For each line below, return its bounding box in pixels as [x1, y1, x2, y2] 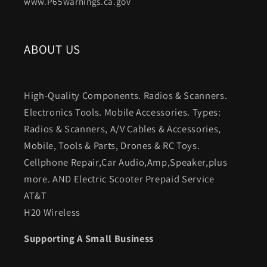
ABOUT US [24, 41, 81, 57]
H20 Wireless [24, 205, 80, 219]
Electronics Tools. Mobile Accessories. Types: [24, 105, 221, 119]
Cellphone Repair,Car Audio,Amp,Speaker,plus [24, 155, 228, 169]
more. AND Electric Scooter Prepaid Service [24, 172, 215, 185]
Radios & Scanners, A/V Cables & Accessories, [24, 122, 222, 135]
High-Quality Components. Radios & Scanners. [24, 88, 228, 102]
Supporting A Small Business [24, 232, 154, 246]
